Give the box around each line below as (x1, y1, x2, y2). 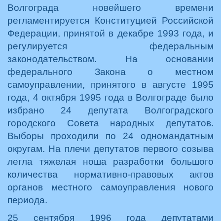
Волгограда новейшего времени (7, 2, 214, 13)
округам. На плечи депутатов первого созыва (7, 144, 214, 154)
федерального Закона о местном (7, 67, 214, 77)
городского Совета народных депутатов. (7, 118, 214, 128)
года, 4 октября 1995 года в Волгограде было (7, 92, 214, 103)
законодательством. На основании (7, 54, 214, 64)
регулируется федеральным (7, 41, 214, 51)
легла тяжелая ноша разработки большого (7, 156, 214, 167)
